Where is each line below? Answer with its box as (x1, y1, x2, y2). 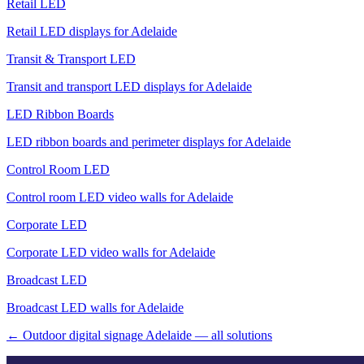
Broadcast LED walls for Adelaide (6, 301, 184, 315)
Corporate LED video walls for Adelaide (6, 245, 215, 260)
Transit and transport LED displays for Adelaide (6, 80, 252, 94)
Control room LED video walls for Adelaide (6, 190, 233, 205)
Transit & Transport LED (6, 52, 136, 67)
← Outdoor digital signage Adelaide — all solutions (6, 328, 272, 343)
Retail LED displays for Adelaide (6, 24, 177, 39)
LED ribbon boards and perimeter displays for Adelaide (6, 135, 291, 149)
